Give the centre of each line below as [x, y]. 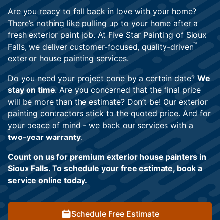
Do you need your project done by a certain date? [103, 78]
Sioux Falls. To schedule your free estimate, [92, 169]
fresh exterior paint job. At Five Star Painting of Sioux [107, 35]
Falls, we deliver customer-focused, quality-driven [101, 47]
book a [190, 169]
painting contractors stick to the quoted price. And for [109, 114]
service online [35, 180]
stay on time [31, 90]
